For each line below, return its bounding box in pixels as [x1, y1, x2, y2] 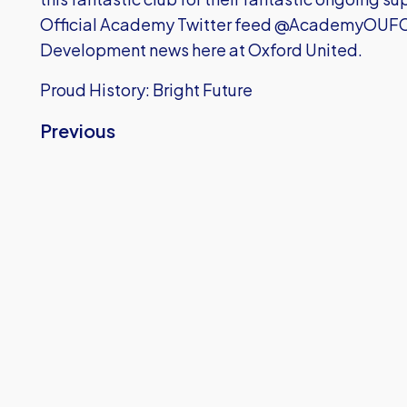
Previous [40, 119, 115, 142]
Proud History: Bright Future [40, 79, 253, 100]
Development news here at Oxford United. [40, 39, 362, 60]
